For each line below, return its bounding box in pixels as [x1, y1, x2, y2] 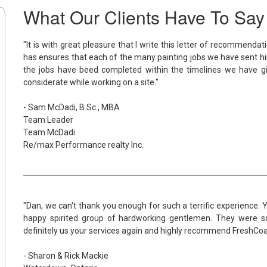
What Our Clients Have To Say [23, 4, 265, 30]
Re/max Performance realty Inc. [23, 140, 144, 150]
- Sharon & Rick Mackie [23, 251, 108, 260]
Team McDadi [23, 128, 75, 137]
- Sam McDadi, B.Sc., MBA [23, 103, 120, 112]
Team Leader [23, 115, 73, 125]
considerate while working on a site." [23, 77, 159, 87]
